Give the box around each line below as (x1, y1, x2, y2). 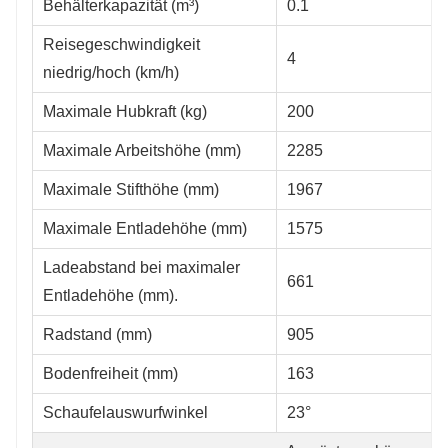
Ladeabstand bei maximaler (43, 258, 240, 276)
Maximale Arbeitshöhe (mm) (43, 141, 241, 159)
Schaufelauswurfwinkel (43, 403, 208, 421)
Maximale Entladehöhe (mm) (43, 219, 247, 237)
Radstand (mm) (43, 325, 152, 343)
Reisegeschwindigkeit (43, 35, 200, 53)
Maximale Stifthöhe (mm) (43, 180, 219, 198)
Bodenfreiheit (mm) (43, 364, 178, 382)
